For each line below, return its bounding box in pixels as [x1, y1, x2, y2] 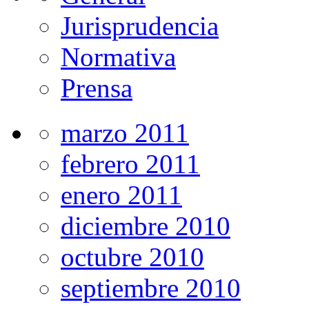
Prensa [61, 72, 132, 103]
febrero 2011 [61, 148, 200, 179]
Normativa [61, 41, 176, 72]
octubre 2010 [61, 241, 204, 272]
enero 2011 [61, 179, 182, 210]
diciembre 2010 [61, 210, 230, 241]
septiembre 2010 [61, 272, 241, 303]
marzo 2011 [61, 117, 189, 148]
